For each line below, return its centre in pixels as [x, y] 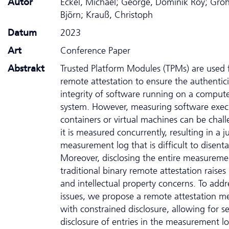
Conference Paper [95, 50]
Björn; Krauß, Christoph [107, 15]
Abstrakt [26, 68]
